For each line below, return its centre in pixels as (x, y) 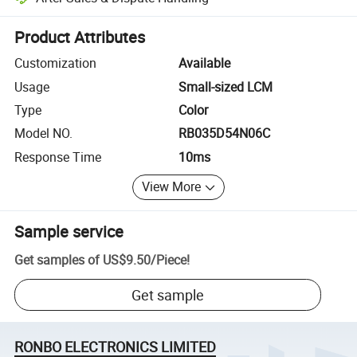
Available (204, 63)
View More (172, 187)
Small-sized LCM (226, 86)
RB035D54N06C (224, 133)
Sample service (69, 231)
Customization (56, 63)
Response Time (58, 157)
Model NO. (44, 133)
